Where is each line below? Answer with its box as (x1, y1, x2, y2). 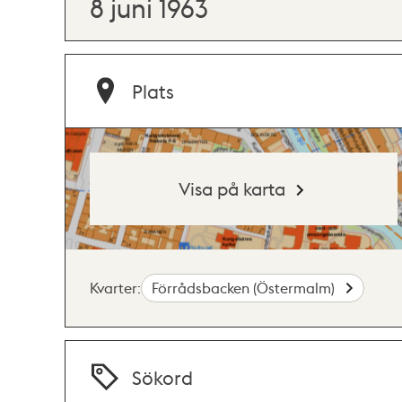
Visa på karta (179, 176, 286, 200)
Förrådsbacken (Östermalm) (152, 277, 339, 297)
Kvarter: (90, 277, 141, 297)
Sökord (132, 364, 194, 389)
